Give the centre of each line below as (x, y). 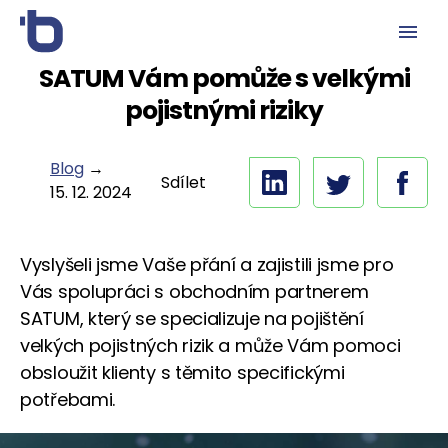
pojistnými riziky (224, 110)
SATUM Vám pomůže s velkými (224, 78)
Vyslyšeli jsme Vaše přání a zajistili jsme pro (207, 264)
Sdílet (183, 182)
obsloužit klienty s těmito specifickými (182, 372)
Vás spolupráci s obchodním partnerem (194, 291)
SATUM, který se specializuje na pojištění (192, 318)
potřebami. (67, 399)
